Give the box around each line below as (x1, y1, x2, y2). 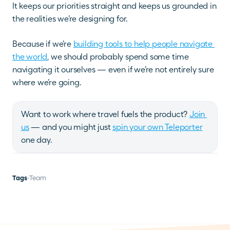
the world (12, 52, 48, 62)
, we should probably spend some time (47, 52, 189, 62)
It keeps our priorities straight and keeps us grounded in (12, 1, 217, 11)
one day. (21, 135, 52, 145)
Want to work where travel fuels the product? (21, 109, 189, 120)
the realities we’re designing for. (12, 14, 128, 24)
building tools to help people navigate (73, 39, 213, 49)
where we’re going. (12, 78, 82, 88)
